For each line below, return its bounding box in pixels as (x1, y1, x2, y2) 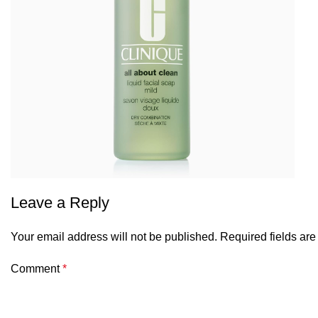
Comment (11, 263, 62, 275)
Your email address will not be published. (11, 231, 217, 243)
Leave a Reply (11, 194, 109, 212)
